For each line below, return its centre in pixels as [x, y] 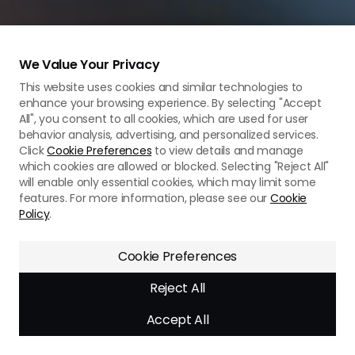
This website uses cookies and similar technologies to [161, 87]
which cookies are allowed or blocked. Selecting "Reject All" [174, 166]
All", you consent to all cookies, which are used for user [164, 119]
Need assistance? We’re [194, 217]
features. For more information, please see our [145, 198]
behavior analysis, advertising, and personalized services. [169, 135]
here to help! [164, 233]
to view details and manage [227, 151]
